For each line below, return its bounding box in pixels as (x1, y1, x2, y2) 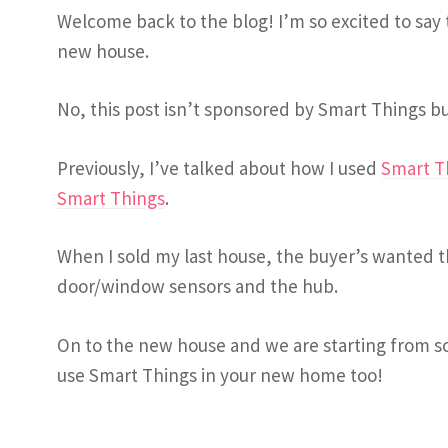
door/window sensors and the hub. (57, 274, 338, 299)
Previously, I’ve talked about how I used (57, 155, 381, 180)
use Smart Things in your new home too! (57, 362, 383, 387)
